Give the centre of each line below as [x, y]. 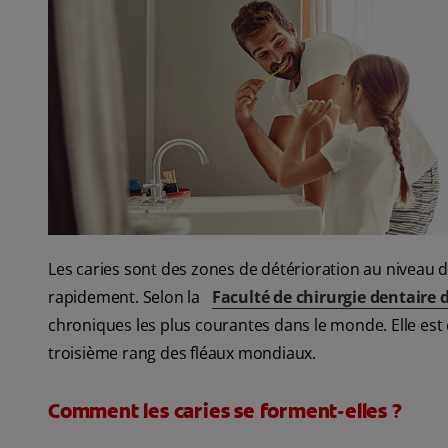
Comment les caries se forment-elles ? [225, 411]
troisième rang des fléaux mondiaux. [182, 353]
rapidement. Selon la [126, 297]
